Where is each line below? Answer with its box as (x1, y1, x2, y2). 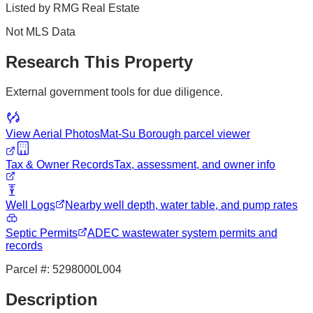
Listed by (6, 1, 53, 14)
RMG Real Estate (53, 1, 140, 14)
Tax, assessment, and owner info (114, 158, 275, 170)
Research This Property (6, 52, 193, 71)
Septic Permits (6, 226, 78, 239)
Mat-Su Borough (100, 127, 181, 140)
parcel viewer (181, 127, 250, 140)
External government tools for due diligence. (6, 85, 223, 98)
